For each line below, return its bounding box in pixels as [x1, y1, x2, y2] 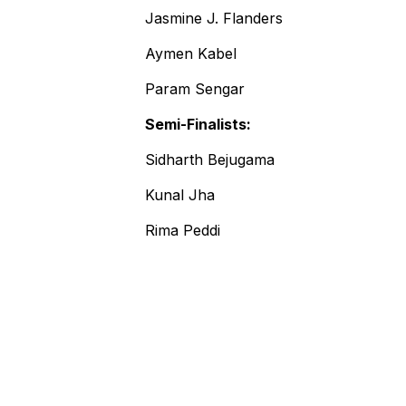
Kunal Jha [145, 186, 215, 204]
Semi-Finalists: [145, 115, 251, 133]
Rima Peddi [145, 221, 220, 239]
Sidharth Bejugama [145, 150, 275, 169]
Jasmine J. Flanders [145, 9, 283, 27]
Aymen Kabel [145, 44, 237, 63]
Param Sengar [145, 80, 245, 98]
